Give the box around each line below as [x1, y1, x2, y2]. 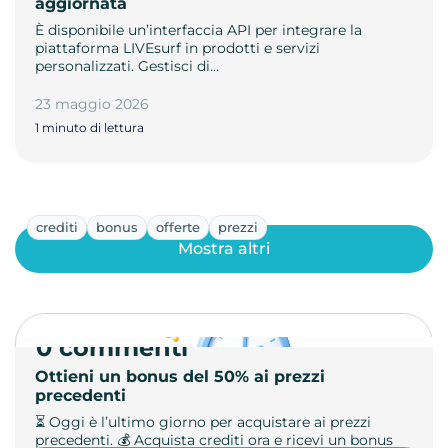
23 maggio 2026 [35, 94, 149, 113]
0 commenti [36, 332, 188, 362]
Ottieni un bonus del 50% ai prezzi [35, 366, 325, 386]
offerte [156, 218, 200, 235]
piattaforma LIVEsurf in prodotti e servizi [35, 38, 320, 57]
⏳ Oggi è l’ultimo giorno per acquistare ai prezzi [35, 412, 371, 431]
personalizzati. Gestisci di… [35, 56, 219, 75]
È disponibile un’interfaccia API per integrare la [35, 20, 362, 39]
